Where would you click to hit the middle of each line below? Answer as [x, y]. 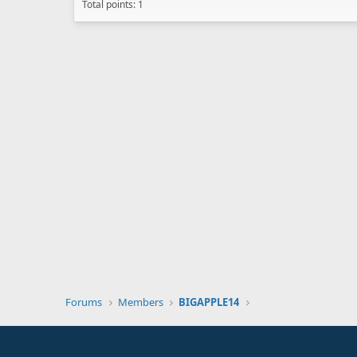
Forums [84, 302]
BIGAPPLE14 [209, 302]
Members [140, 302]
